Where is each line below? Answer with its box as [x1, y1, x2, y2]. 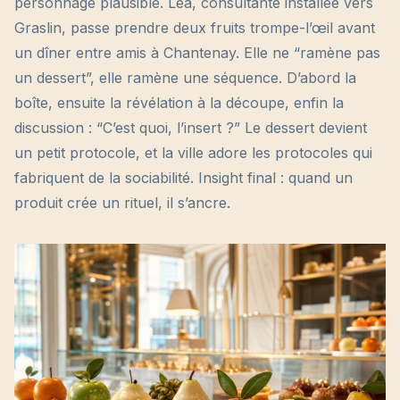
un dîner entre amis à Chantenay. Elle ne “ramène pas [14, 44, 380, 62]
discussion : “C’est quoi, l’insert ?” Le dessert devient [14, 119, 367, 137]
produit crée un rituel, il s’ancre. [14, 194, 230, 212]
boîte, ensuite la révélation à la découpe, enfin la [14, 94, 344, 112]
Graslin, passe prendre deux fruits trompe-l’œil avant [14, 19, 375, 37]
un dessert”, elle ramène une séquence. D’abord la [14, 69, 356, 87]
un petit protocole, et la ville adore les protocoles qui [14, 144, 372, 162]
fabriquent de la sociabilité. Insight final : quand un [14, 169, 353, 187]
